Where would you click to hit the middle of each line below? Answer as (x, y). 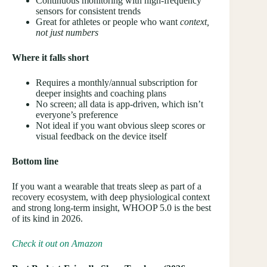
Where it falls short (50, 58)
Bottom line (35, 162)
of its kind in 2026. (47, 219)
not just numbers (67, 33)
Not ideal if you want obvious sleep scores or (120, 126)
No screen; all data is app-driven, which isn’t (119, 104)
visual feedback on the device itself (101, 136)
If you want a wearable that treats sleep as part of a (107, 187)
